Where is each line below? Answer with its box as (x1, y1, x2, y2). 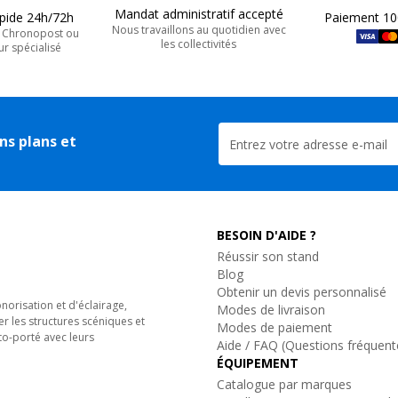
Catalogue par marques (216, 376, 352, 393)
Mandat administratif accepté (114, 5, 283, 22)
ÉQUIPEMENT (216, 354, 298, 371)
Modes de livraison (216, 301, 325, 318)
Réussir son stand (216, 248, 319, 265)
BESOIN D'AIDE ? (216, 227, 316, 243)
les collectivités (161, 36, 237, 52)
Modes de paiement (216, 319, 332, 336)
